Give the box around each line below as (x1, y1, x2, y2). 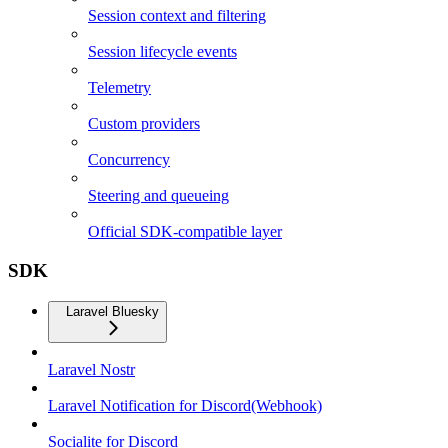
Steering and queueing (88, 187, 229, 205)
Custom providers (88, 115, 200, 133)
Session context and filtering (88, 7, 266, 25)
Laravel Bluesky (66, 303, 159, 319)
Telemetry (88, 79, 151, 97)
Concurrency (88, 151, 170, 169)
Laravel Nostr (48, 360, 135, 378)
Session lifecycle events (88, 43, 237, 61)
